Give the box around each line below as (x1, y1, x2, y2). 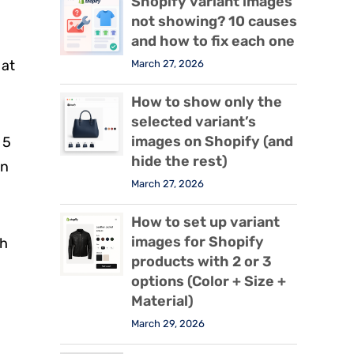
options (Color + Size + (131, 273, 286, 291)
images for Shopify (131, 233, 264, 251)
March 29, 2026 (131, 318, 205, 330)
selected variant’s (131, 113, 256, 131)
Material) (131, 292, 194, 311)
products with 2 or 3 (131, 253, 272, 271)
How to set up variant (131, 213, 280, 232)
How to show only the (131, 93, 282, 111)
